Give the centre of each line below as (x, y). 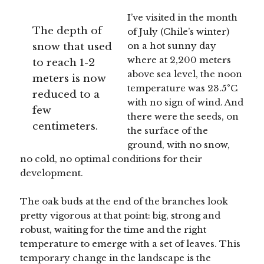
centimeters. (65, 126)
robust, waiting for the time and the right (113, 229)
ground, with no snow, (179, 144)
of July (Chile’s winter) (179, 31)
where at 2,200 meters (179, 60)
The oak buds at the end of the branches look (124, 201)
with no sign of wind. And (186, 102)
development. (52, 173)
